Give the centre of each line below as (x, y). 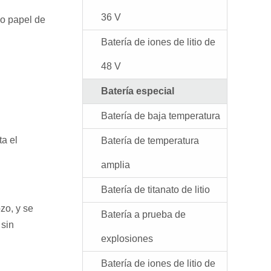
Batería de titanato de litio (155, 190)
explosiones (127, 239)
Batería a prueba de (143, 214)
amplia (116, 165)
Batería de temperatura (150, 141)
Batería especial (138, 91)
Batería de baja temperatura (161, 116)
